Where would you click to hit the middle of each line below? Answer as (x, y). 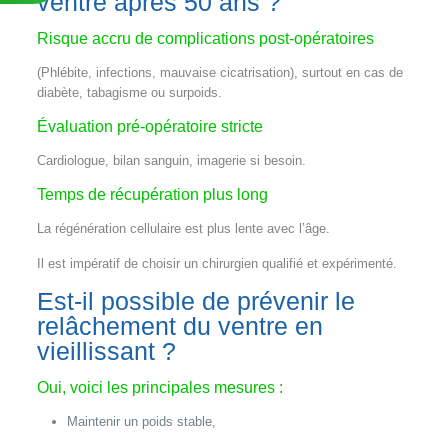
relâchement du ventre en (179, 325)
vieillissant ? (106, 350)
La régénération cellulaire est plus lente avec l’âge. (183, 228)
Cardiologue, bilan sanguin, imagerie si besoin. (171, 160)
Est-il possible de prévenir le (195, 300)
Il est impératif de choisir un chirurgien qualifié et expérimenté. (216, 263)
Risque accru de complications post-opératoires (205, 38)
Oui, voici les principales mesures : (159, 387)
